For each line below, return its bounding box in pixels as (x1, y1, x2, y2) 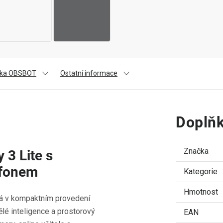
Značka (184, 146, 209, 156)
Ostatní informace (60, 69, 117, 77)
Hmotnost (184, 187, 218, 197)
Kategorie (184, 167, 218, 176)
